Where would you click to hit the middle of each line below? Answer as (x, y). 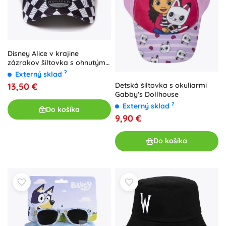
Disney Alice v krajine (43, 54)
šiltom (18, 72)
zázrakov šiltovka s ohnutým (56, 63)
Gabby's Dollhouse (147, 94)
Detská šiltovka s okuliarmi (161, 85)
